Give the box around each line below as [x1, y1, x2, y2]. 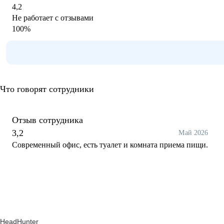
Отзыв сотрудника [12, 115, 83, 125]
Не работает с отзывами [12, 13, 93, 22]
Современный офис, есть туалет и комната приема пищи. [12, 140, 208, 149]
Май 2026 [178, 129, 208, 136]
